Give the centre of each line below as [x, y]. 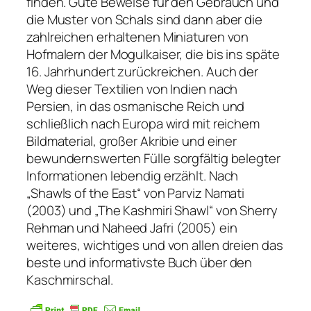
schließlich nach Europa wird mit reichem [143, 123]
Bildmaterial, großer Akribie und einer [132, 141]
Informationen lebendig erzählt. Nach [133, 175]
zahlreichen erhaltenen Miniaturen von [138, 36]
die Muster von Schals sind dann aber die [144, 19]
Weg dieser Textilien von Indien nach [132, 89]
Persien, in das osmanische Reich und [136, 106]
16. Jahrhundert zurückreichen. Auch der [143, 71]
